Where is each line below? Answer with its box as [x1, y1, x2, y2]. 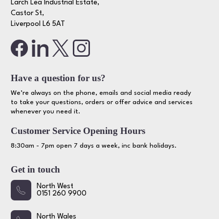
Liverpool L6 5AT [11, 21, 66, 28]
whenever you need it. [11, 108, 81, 115]
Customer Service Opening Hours [11, 125, 146, 136]
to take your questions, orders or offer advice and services [11, 98, 193, 106]
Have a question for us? [11, 72, 106, 83]
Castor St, [11, 10, 44, 18]
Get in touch [11, 164, 61, 175]
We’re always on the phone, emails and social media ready [11, 89, 192, 96]
